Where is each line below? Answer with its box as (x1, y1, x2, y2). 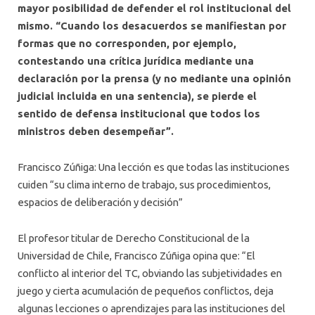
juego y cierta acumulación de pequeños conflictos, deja (18, 285, 274, 297)
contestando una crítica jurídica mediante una (18, 54, 254, 67)
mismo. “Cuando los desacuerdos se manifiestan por (18, 19, 286, 32)
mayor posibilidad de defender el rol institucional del (18, 1, 291, 14)
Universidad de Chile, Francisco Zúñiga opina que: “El (18, 250, 255, 262)
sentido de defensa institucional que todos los (18, 107, 260, 120)
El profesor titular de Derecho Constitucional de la (18, 232, 250, 245)
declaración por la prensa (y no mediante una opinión (18, 72, 291, 84)
